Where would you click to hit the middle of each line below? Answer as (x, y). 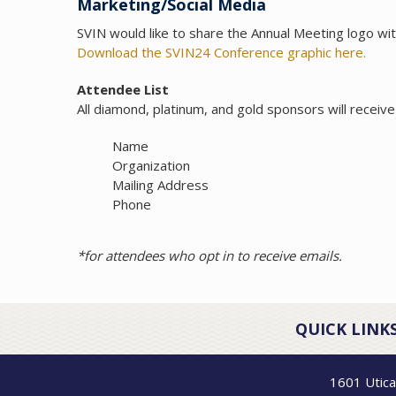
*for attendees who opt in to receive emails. (209, 256)
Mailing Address (160, 185)
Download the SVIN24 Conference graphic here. (221, 53)
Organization (151, 166)
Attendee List (123, 90)
